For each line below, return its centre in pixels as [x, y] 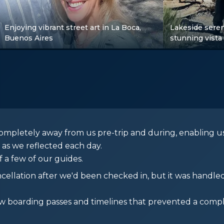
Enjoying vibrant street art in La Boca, [73, 27]
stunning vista [196, 38]
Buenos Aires [29, 38]
